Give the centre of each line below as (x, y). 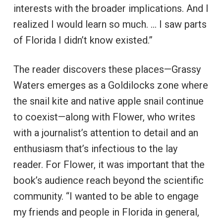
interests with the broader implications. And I (111, 9)
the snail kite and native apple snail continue (108, 101)
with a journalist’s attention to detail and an (106, 133)
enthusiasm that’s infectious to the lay (95, 149)
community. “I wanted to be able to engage (106, 196)
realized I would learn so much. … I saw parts (110, 25)
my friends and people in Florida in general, (106, 212)
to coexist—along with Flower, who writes (104, 117)
